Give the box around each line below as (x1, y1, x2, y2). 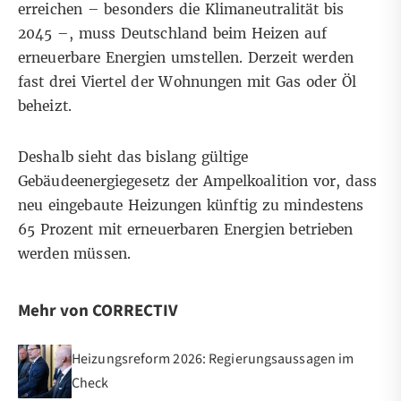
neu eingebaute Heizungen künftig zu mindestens (18, 197, 364, 215)
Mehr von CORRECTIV (18, 299, 178, 324)
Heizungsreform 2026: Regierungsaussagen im (72, 349, 354, 370)
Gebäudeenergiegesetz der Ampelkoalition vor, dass (18, 173, 378, 191)
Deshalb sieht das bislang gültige (18, 149, 249, 166)
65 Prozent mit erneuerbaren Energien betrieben (18, 221, 354, 239)
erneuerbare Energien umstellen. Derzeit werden (18, 49, 354, 67)
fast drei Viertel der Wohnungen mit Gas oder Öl (18, 73, 357, 91)
